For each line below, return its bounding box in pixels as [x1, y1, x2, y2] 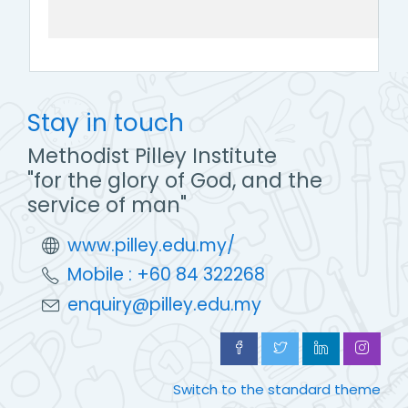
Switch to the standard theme [173, 380, 381, 400]
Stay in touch [27, 106, 184, 139]
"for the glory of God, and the [27, 166, 322, 195]
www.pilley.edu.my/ [67, 232, 235, 258]
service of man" [27, 190, 187, 219]
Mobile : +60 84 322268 [67, 262, 265, 288]
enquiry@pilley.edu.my [67, 292, 261, 318]
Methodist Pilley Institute [27, 141, 277, 170]
